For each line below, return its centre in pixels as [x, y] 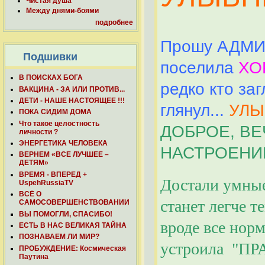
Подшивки [50, 57]
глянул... [195, 110]
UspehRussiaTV [46, 182]
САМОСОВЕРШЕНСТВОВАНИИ [74, 203]
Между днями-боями [62, 11]
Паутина [34, 256]
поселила [199, 67]
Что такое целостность [59, 123]
